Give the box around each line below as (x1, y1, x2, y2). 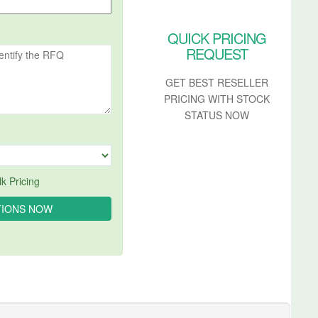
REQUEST (186, 43, 248, 64)
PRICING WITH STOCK (164, 91, 270, 106)
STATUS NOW (185, 107, 250, 122)
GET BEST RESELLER (165, 75, 269, 89)
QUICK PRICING (168, 27, 267, 48)
